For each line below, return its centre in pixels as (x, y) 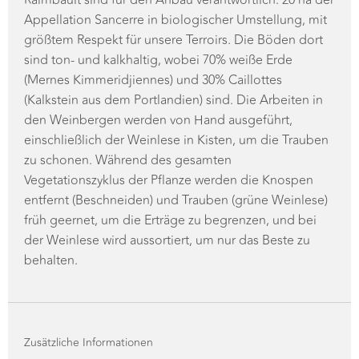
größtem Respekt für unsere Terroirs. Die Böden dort (173, 18)
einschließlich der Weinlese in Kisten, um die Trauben (176, 118)
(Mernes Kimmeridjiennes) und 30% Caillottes (153, 58)
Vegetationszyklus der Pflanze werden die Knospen (169, 158)
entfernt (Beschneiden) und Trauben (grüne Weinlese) (176, 178)
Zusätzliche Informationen (89, 320)
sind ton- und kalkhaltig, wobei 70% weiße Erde (158, 38)
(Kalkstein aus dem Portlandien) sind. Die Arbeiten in (173, 78)
